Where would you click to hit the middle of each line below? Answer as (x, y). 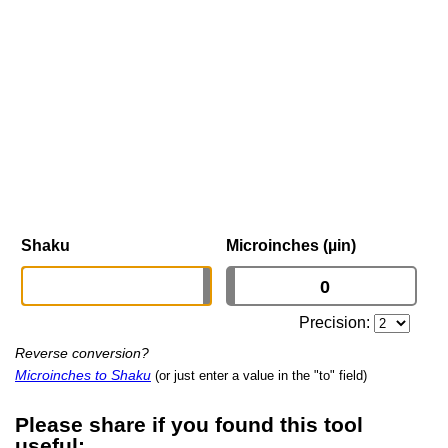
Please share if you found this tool (189, 424)
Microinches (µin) (291, 246)
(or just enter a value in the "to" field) (261, 376)
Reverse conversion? (82, 353)
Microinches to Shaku (83, 375)
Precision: (337, 323)
